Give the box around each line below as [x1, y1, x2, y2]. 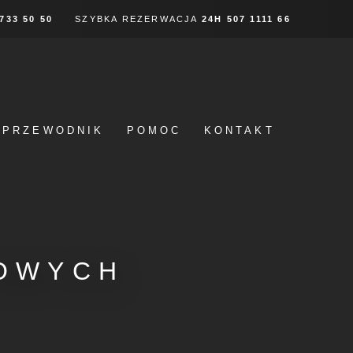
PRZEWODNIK [2, 124, 105, 136]
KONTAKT [203, 124, 275, 136]
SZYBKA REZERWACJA [75, 14, 202, 24]
